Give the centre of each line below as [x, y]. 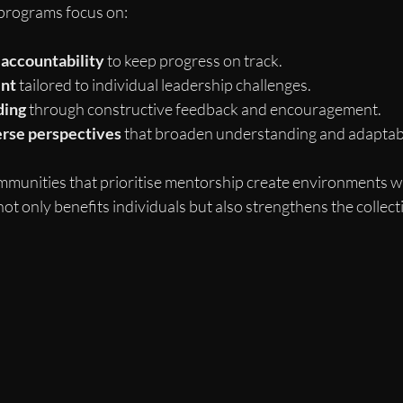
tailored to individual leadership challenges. [164, 85]
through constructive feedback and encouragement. [204, 109]
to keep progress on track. [193, 61]
